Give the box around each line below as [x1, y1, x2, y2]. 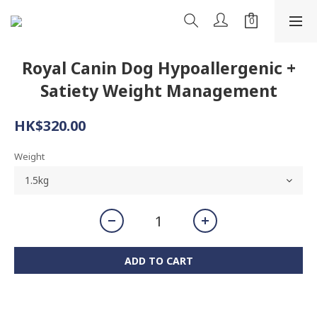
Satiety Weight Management [40, 79, 277, 102]
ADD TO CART [124, 254, 193, 267]
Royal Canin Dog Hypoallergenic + [21, 57, 296, 79]
